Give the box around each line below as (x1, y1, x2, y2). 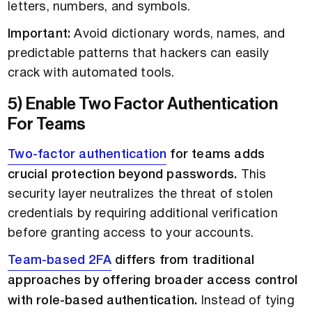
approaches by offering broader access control (8, 275, 298, 287)
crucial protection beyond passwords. (8, 169, 237, 181)
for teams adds (166, 149, 265, 161)
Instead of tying (197, 295, 295, 308)
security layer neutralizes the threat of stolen (8, 189, 274, 201)
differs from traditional (111, 255, 255, 267)
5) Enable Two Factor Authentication (8, 95, 279, 113)
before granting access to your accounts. (8, 228, 254, 240)
